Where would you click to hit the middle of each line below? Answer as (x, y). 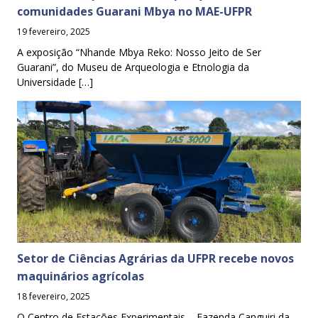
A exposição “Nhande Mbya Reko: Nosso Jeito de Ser (139, 52)
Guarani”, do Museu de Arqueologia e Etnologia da (133, 67)
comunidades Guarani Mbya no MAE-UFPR (135, 11)
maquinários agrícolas (81, 276)
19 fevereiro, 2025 (54, 31)
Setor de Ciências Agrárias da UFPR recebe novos (155, 258)
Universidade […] (55, 82)
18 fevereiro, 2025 (54, 296)
